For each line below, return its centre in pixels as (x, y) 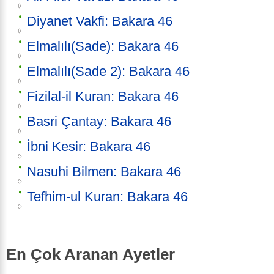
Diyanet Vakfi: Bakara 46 (100, 21)
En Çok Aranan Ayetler (91, 255)
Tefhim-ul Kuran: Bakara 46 (107, 197)
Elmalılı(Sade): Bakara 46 (103, 46)
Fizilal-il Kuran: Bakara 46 (103, 97)
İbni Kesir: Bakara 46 (89, 147)
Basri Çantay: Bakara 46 (99, 122)
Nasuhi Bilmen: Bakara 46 (104, 172)
